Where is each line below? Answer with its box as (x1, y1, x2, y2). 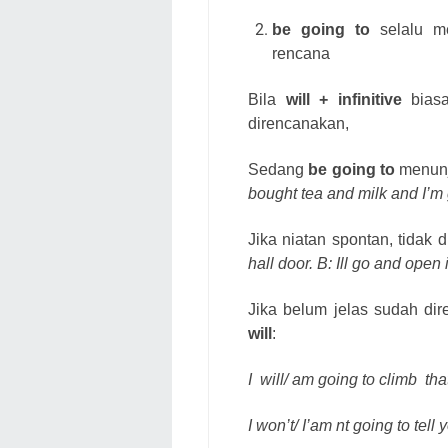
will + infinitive (285, 91, 402, 108)
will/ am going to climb (260, 371, 417, 388)
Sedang (248, 161, 309, 178)
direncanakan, (248, 115, 349, 132)
